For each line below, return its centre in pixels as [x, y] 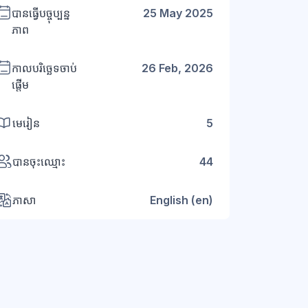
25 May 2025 [178, 13]
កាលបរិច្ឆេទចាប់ [44, 68]
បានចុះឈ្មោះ [39, 162]
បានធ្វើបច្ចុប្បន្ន [41, 13]
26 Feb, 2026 [177, 68]
